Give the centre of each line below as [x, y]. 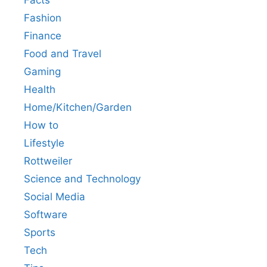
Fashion [43, 18]
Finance [43, 35]
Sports [40, 232]
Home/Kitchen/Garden [78, 107]
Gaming [42, 71]
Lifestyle [44, 143]
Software [46, 214]
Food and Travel [63, 53]
